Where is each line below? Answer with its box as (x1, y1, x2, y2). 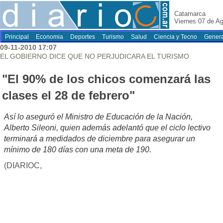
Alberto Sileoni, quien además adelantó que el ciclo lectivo (4, 123, 211, 132)
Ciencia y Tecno (154, 33, 197, 40)
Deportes (70, 33, 95, 40)
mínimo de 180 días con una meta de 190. (4, 145, 151, 154)
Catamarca (174, 10, 206, 17)
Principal (5, 33, 29, 40)
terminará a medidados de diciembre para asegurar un (4, 134, 195, 143)
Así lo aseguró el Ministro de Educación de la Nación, (4, 112, 193, 121)
